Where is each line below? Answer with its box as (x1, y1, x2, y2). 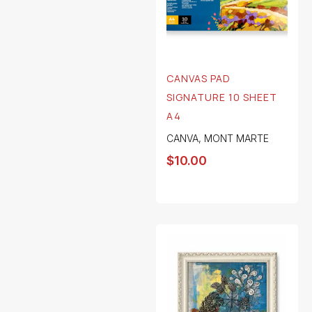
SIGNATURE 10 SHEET (166, 91, 277, 104)
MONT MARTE (204, 132, 269, 145)
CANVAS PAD (166, 72, 231, 86)
